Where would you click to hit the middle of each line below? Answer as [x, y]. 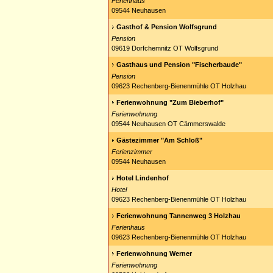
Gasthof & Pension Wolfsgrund [167, 27]
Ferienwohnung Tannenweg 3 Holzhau [179, 216]
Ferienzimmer [132, 152]
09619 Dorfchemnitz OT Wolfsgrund [165, 48]
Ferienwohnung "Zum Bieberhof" [170, 102]
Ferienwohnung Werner [154, 253]
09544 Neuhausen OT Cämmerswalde [168, 124]
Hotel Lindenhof [143, 178]
